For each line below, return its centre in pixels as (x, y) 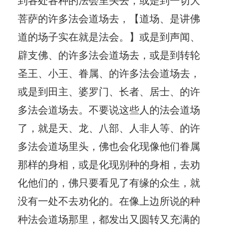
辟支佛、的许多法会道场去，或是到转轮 (109, 54)
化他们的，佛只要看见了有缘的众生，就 (109, 182)
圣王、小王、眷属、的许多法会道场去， (109, 72)
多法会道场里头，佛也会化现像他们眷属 (109, 145)
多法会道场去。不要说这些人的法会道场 (109, 109)
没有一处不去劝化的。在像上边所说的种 (109, 200)
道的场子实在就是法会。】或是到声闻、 (109, 36)
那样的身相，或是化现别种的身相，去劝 (109, 164)
